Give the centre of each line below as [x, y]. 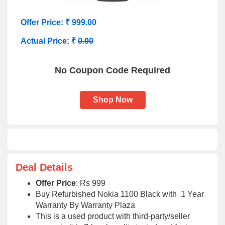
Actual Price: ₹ [49, 41]
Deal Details [44, 167]
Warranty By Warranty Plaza [85, 205]
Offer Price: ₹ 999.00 [59, 22]
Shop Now [113, 100]
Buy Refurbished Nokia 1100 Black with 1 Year [120, 194]
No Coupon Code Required [113, 70]
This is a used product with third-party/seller [113, 216]
